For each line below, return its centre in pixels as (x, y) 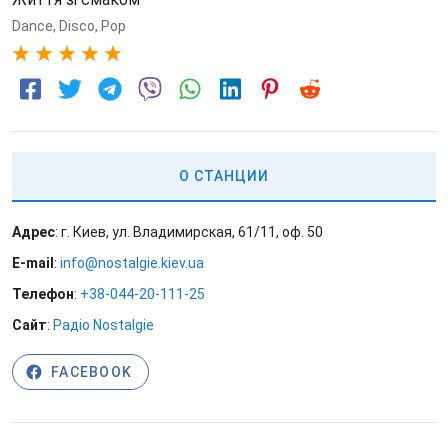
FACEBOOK (91, 372)
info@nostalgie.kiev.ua (132, 263)
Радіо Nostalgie (103, 325)
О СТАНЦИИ (224, 176)
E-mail (33, 263)
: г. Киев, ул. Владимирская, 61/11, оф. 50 (189, 232)
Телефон (43, 294)
